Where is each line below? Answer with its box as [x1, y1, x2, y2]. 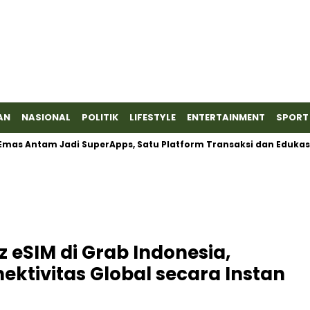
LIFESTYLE [129, 111, 176, 124]
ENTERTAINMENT [187, 111, 265, 124]
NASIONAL [21, 111, 71, 124]
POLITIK [82, 111, 118, 124]
